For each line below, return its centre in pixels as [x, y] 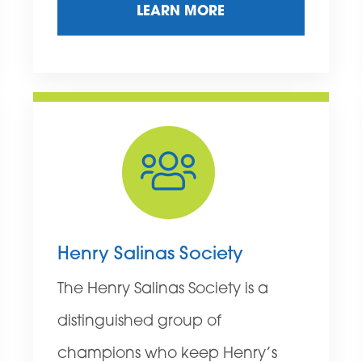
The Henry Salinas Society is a [163, 290]
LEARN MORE [181, 12]
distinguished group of [140, 322]
